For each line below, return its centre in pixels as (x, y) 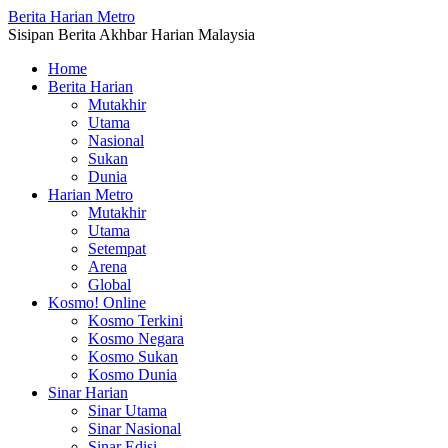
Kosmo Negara (136, 338)
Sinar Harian (88, 392)
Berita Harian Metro (71, 16)
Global (109, 284)
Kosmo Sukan (133, 356)
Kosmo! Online (97, 302)
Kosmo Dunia (132, 374)
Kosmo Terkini (135, 320)
